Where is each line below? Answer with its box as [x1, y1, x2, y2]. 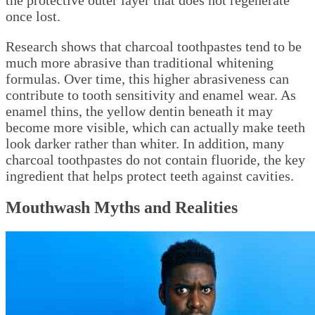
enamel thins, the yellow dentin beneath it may [6, 103, 273, 120]
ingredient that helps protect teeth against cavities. [6, 168, 294, 184]
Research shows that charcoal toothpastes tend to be [6, 39, 302, 55]
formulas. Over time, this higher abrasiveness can [6, 71, 289, 87]
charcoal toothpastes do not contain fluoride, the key [6, 152, 305, 168]
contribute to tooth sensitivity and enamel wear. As [6, 87, 296, 103]
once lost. [6, 8, 60, 25]
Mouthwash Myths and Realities [6, 198, 238, 217]
